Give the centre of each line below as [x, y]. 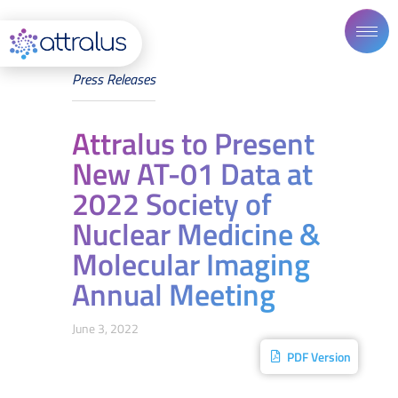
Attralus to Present [193, 143]
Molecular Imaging [191, 263]
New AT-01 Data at [192, 173]
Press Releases [113, 79]
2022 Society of [171, 203]
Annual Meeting [173, 294]
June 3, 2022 [105, 328]
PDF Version [319, 356]
